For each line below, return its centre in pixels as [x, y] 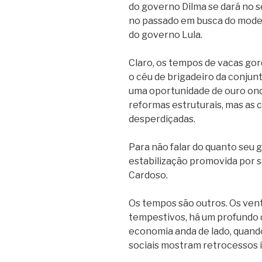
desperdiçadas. [162, 119]
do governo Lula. [166, 35]
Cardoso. [148, 175]
